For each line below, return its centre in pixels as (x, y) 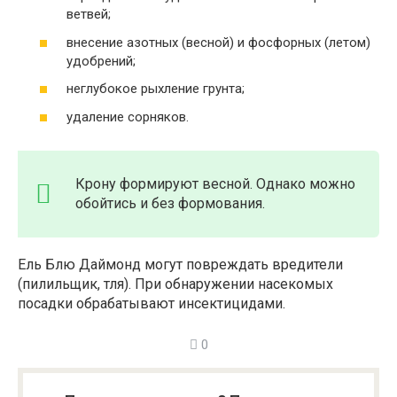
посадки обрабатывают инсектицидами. (152, 303)
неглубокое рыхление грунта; (156, 89)
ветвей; (89, 14)
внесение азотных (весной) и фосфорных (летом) (218, 42)
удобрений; (101, 61)
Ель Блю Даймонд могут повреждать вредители (180, 264)
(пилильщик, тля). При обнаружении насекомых (175, 284)
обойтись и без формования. (170, 203)
